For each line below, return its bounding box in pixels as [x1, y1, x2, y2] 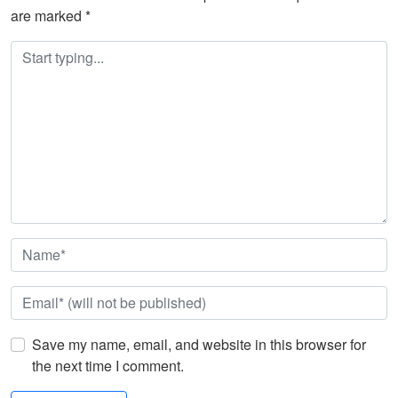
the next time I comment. [32, 355, 184, 377]
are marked [11, 5, 85, 27]
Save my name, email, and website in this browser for [32, 334, 366, 355]
